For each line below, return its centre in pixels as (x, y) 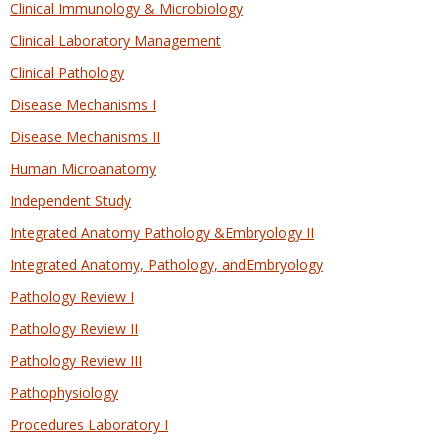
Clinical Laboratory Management (115, 40)
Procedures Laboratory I (89, 424)
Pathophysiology (64, 392)
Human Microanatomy (83, 168)
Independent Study (70, 200)
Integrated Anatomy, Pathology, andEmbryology (166, 264)
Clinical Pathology (67, 72)
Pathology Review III (76, 360)
